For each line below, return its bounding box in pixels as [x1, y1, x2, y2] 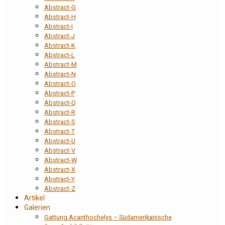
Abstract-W [44, 156, 77, 164]
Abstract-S [44, 118, 75, 126]
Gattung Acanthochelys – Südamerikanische [44, 213, 172, 221]
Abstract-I [44, 22, 73, 30]
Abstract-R [44, 108, 75, 116]
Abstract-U [44, 137, 75, 145]
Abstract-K [44, 41, 75, 49]
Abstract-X [44, 165, 75, 173]
